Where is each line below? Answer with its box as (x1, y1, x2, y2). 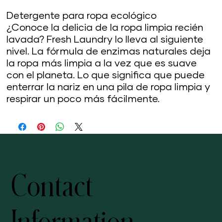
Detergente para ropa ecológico (6, 11, 157, 21)
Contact (11, 171, 93, 201)
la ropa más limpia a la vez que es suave (6, 58, 197, 68)
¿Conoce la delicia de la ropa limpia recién (6, 23, 204, 33)
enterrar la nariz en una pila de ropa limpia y (6, 82, 211, 92)
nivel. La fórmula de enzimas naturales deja (6, 47, 211, 56)
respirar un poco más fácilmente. (6, 94, 160, 104)
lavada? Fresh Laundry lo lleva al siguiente (6, 35, 204, 45)
